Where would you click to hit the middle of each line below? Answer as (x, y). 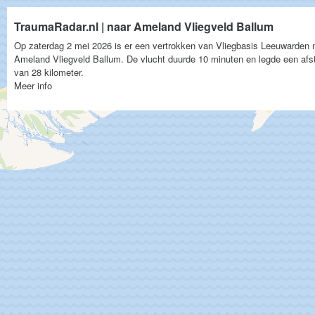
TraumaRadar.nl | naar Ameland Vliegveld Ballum (144, 26)
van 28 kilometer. (49, 72)
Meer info (33, 85)
